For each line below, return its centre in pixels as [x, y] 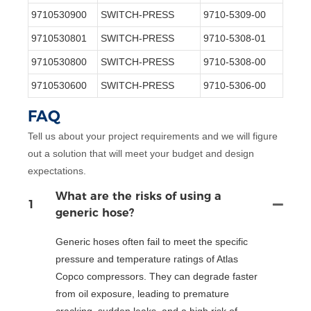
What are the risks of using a [138, 196]
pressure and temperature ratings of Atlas [147, 259]
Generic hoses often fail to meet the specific [152, 241]
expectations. [57, 171]
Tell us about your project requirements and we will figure [153, 136]
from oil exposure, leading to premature [142, 293]
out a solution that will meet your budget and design [141, 154]
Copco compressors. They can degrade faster [157, 276]
